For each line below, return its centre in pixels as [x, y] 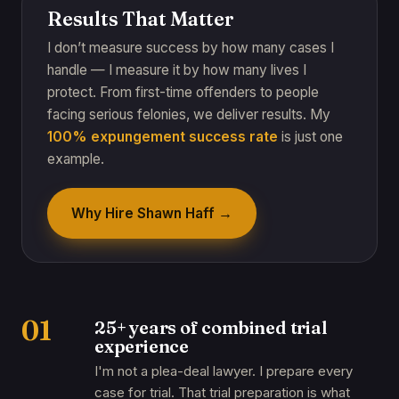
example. [76, 159]
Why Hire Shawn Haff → [152, 213]
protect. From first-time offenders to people [183, 92]
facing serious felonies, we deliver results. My [189, 114]
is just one [310, 137]
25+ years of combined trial [211, 327]
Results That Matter [141, 19]
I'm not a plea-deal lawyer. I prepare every [224, 371]
